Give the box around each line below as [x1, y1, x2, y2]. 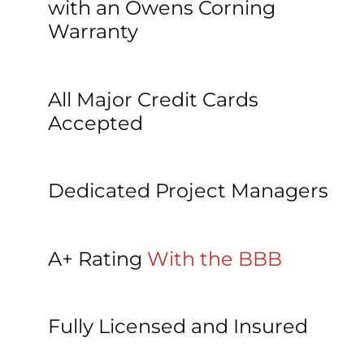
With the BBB [146, 246, 282, 271]
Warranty [47, 19, 138, 44]
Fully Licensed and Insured [47, 314, 308, 338]
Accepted [47, 110, 143, 135]
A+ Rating [47, 246, 147, 271]
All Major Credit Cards [47, 87, 258, 111]
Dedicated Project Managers [47, 179, 328, 203]
